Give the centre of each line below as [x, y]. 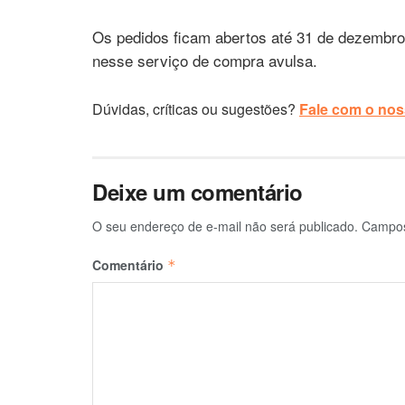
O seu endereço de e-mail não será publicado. [225, 226]
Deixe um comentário [198, 191]
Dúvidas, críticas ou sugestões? [196, 108]
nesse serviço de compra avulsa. [205, 61]
